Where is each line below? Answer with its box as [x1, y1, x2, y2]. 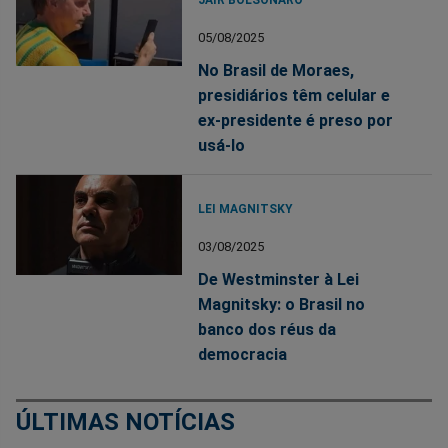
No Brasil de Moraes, [198, 61, 355, 81]
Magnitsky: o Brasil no [198, 295, 366, 315]
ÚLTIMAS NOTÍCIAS [16, 408, 235, 437]
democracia [198, 345, 288, 365]
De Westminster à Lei [198, 270, 360, 290]
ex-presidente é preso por [198, 111, 394, 131]
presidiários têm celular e [198, 86, 391, 106]
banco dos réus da [198, 320, 337, 340]
